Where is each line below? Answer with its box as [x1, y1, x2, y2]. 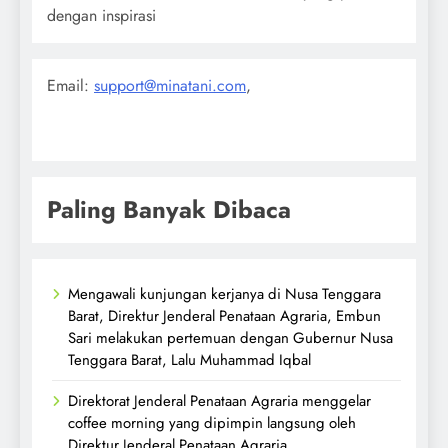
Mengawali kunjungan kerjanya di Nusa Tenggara [68, 282, 381, 305]
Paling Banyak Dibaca [47, 191, 291, 227]
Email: [47, 73, 94, 97]
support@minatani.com [94, 73, 246, 97]
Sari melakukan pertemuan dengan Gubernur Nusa [68, 326, 393, 349]
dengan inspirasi [47, 3, 156, 27]
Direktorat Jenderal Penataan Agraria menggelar [68, 389, 371, 412]
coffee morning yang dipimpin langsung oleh [68, 411, 356, 434]
